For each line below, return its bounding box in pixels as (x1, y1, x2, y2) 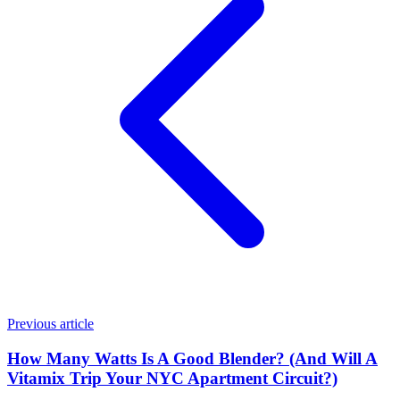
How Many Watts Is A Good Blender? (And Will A (7, 348, 378, 368)
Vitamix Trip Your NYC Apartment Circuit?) (7, 368, 337, 387)
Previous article (7, 316, 94, 331)
